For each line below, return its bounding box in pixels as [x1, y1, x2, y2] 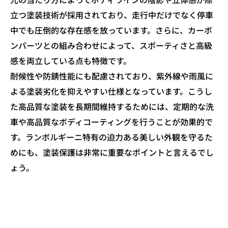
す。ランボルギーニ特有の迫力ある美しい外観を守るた [10, 130, 213, 143]
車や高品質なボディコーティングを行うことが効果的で [10, 115, 213, 128]
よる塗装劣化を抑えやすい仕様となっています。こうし [10, 84, 212, 97]
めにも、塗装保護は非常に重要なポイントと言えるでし [10, 146, 214, 158]
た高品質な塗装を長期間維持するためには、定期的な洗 [10, 100, 214, 112]
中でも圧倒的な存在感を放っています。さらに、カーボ [10, 23, 212, 36]
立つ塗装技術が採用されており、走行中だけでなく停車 [10, 8, 213, 21]
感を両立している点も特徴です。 [10, 54, 131, 67]
